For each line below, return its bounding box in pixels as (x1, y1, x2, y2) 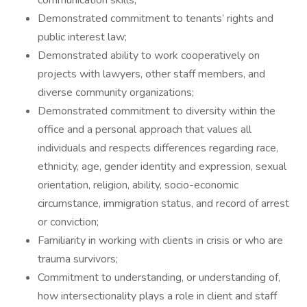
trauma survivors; (38, 251, 118, 267)
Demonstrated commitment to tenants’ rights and (38, 11, 273, 26)
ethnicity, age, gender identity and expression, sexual (38, 159, 286, 174)
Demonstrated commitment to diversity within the (38, 103, 275, 119)
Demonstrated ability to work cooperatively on (38, 48, 260, 63)
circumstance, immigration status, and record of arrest (38, 196, 289, 211)
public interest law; (38, 29, 127, 45)
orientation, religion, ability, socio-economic (38, 177, 238, 193)
